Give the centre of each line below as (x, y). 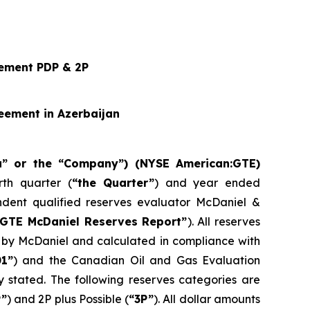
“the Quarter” (113, 182)
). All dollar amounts (207, 299)
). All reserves (224, 221)
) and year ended (208, 182)
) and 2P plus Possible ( (68, 299)
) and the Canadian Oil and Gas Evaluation (137, 260)
